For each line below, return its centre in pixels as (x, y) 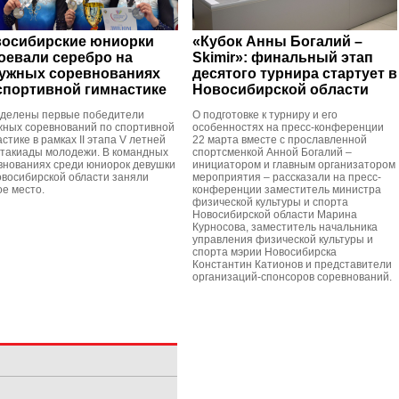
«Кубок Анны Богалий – (277, 41)
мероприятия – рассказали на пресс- (287, 177)
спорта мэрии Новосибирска (265, 252)
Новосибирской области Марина (275, 215)
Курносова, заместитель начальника (285, 227)
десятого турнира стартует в (295, 73)
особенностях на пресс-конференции (288, 127)
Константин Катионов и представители (292, 265)
